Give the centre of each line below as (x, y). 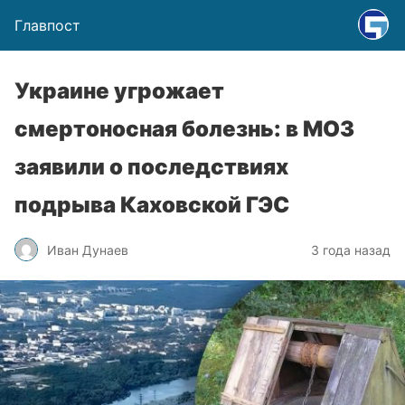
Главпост (47, 25)
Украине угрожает (119, 91)
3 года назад (351, 250)
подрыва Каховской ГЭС (152, 205)
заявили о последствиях (151, 167)
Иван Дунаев (88, 250)
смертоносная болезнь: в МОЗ (184, 129)
